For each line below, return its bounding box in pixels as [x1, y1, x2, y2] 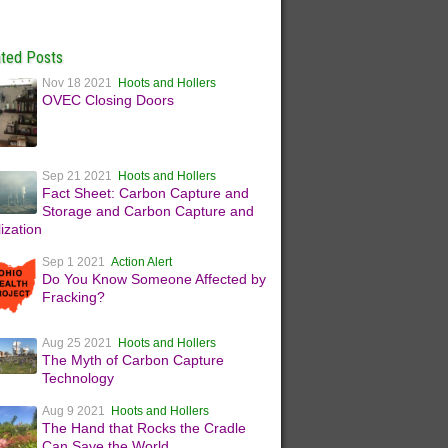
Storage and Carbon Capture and [42, 202, 255, 219]
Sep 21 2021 [42, 168, 119, 183]
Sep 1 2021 [42, 254, 112, 269]
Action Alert [111, 254, 173, 269]
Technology [42, 369, 115, 386]
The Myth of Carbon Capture [42, 351, 225, 368]
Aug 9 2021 [42, 403, 112, 418]
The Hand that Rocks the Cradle [42, 419, 247, 436]
